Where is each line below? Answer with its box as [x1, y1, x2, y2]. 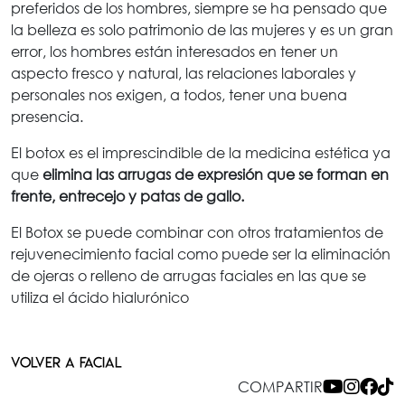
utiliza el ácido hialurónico [11, 287, 189, 306]
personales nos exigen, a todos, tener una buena [11, 84, 347, 104]
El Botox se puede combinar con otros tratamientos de [11, 221, 383, 241]
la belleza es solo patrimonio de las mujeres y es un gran [11, 19, 393, 39]
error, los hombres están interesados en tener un [11, 41, 338, 61]
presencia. [11, 106, 83, 126]
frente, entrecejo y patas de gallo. [11, 185, 244, 205]
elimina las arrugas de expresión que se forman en [42, 164, 389, 184]
